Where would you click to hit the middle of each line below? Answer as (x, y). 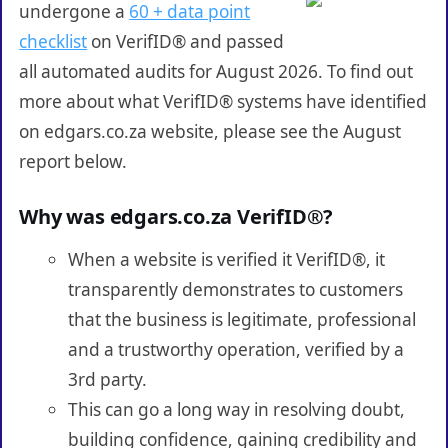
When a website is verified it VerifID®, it (226, 259)
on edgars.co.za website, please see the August (210, 131)
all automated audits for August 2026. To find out (216, 71)
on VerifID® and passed (186, 41)
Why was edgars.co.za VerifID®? (176, 216)
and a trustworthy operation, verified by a (235, 349)
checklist (53, 41)
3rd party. (107, 379)
